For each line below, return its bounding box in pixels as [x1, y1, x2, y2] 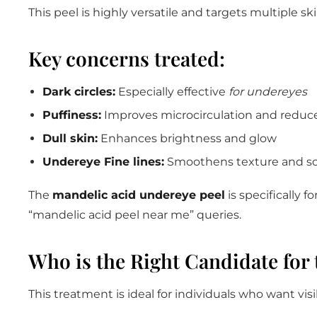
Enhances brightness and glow [98, 131, 277, 145]
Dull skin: [42, 131, 98, 145]
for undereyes [229, 84, 307, 98]
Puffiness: [42, 108, 101, 122]
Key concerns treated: [28, 45, 225, 71]
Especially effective [115, 84, 229, 98]
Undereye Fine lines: [42, 154, 164, 168]
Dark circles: [42, 84, 115, 98]
